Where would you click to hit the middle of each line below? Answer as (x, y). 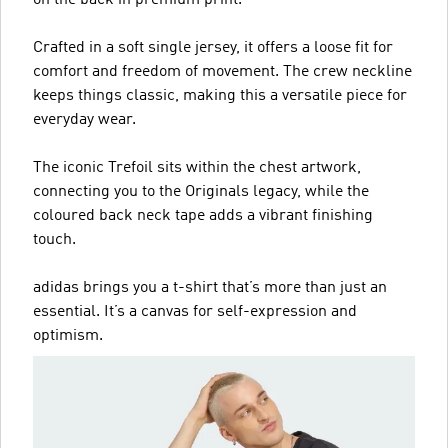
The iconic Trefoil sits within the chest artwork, (197, 167)
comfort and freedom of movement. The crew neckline (222, 71)
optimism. (68, 335)
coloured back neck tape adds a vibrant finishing (203, 215)
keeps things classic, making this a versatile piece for (220, 95)
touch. (54, 239)
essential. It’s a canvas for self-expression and (195, 311)
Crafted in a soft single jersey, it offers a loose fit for (213, 47)
